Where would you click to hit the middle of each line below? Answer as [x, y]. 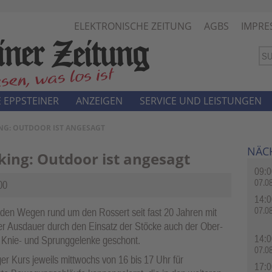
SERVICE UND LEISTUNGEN [201, 101]
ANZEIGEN [99, 101]
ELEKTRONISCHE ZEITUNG [133, 26]
